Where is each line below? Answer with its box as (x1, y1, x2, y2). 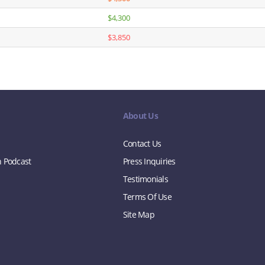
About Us (122, 110, 158, 121)
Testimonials (122, 173, 168, 185)
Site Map (122, 209, 154, 220)
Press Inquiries (122, 156, 176, 167)
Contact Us (122, 138, 161, 149)
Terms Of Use (122, 191, 172, 202)
